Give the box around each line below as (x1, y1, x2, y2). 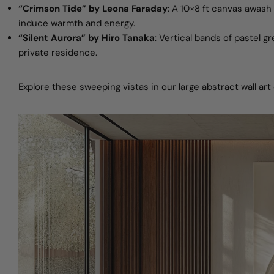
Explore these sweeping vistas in (18, 81, 161, 93)
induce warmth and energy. (18, 17, 135, 29)
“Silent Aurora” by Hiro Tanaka (18, 32, 155, 44)
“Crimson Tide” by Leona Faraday (18, 2, 168, 15)
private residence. (18, 46, 97, 59)
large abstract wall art (179, 81, 271, 93)
